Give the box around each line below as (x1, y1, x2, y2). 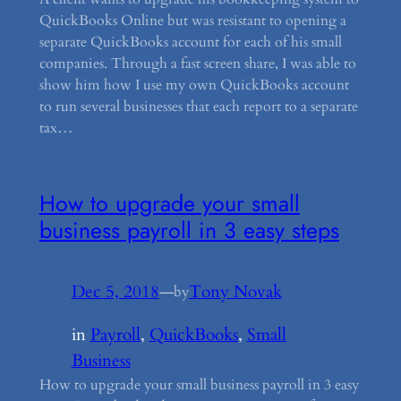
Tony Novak (188, 279, 282, 303)
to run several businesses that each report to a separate (38, 97, 358, 117)
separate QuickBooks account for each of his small (38, 32, 342, 53)
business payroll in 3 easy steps (38, 213, 339, 246)
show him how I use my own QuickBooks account (38, 75, 349, 96)
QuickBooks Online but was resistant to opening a (38, 11, 346, 31)
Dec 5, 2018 (71, 279, 159, 303)
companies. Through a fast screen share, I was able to (38, 54, 356, 74)
